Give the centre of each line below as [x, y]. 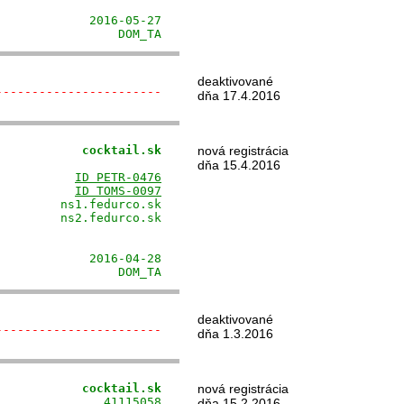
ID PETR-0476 [118, 177]
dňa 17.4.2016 [239, 96]
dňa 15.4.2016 [239, 165]
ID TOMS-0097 [118, 191]
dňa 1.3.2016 [235, 334]
